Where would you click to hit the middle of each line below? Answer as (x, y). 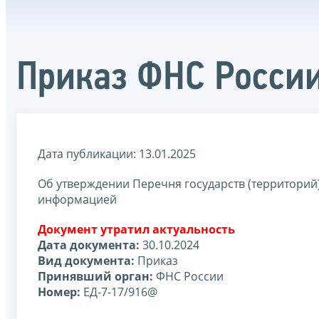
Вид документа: (86, 260)
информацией (77, 199)
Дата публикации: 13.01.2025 (117, 153)
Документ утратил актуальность (136, 229)
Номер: (59, 292)
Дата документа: (89, 245)
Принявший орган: (95, 276)
